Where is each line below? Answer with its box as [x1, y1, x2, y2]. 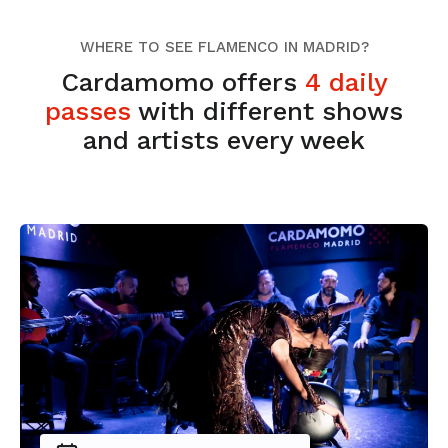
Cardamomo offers [60, 66, 305, 97]
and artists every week [83, 124, 365, 155]
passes [45, 95, 131, 126]
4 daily [304, 66, 388, 97]
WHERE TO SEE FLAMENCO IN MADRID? [79, 37, 369, 56]
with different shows [131, 95, 403, 126]
